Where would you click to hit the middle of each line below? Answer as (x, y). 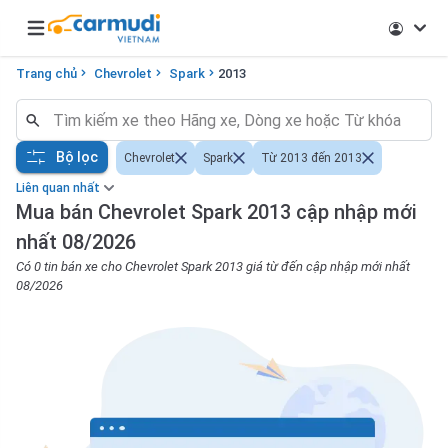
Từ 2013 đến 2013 (311, 158)
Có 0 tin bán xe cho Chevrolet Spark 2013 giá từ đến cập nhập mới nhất (213, 266)
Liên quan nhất (58, 188)
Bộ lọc (77, 156)
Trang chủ (46, 73)
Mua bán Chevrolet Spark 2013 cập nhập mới (216, 212)
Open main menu (80, 38)
